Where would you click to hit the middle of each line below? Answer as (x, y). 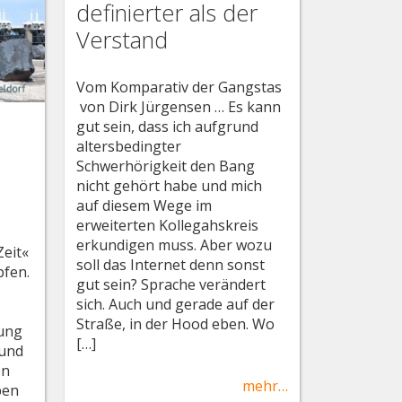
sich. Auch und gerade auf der (176, 304)
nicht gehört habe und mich (170, 185)
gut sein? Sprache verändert (171, 284)
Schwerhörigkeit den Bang (166, 166)
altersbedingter (129, 146)
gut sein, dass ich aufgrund (168, 126)
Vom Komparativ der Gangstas (179, 87)
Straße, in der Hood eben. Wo (176, 323)
